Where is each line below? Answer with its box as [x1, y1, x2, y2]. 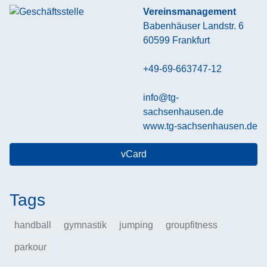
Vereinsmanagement [143, 6, 236, 17]
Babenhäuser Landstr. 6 [143, 20, 244, 31]
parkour [14, 241, 46, 252]
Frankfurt [172, 35, 210, 45]
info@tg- [143, 92, 179, 103]
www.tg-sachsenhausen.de [143, 120, 257, 131]
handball [14, 219, 51, 230]
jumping [119, 219, 153, 230]
